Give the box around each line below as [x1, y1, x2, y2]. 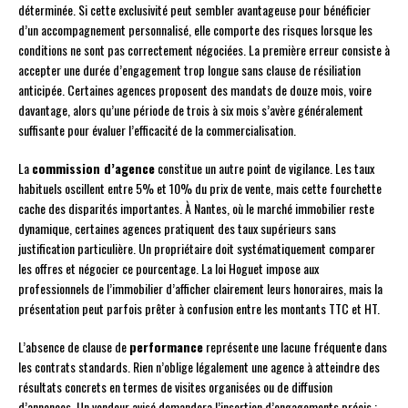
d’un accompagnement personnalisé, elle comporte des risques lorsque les [18, 20, 372, 40]
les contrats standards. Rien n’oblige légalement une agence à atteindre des [18, 357, 380, 377]
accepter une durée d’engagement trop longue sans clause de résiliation [18, 60, 361, 80]
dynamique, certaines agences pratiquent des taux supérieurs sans [18, 219, 336, 239]
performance [129, 337, 203, 357]
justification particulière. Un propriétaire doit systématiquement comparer [18, 239, 375, 259]
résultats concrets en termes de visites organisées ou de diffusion [18, 377, 332, 397]
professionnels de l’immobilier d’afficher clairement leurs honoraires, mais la [18, 279, 382, 299]
